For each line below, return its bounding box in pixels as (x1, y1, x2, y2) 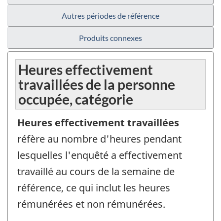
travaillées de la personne (18, 76, 175, 93)
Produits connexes (79, 33, 142, 43)
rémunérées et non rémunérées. (17, 197, 165, 211)
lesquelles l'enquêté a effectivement (17, 148, 182, 162)
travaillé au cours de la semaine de (17, 165, 175, 179)
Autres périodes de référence (62, 11, 159, 21)
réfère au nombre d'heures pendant (17, 132, 182, 146)
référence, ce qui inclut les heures (17, 181, 170, 195)
